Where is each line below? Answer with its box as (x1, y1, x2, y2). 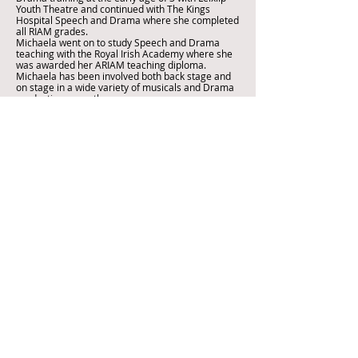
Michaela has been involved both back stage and (16, 70, 231, 82)
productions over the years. (16, 92, 137, 105)
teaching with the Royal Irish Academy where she (16, 47, 233, 60)
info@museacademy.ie (112, 258, 219, 272)
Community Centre (112, 341, 203, 356)
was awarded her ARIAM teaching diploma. (16, 58, 206, 71)
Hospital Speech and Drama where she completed (16, 14, 239, 26)
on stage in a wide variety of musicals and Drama (16, 81, 234, 93)
